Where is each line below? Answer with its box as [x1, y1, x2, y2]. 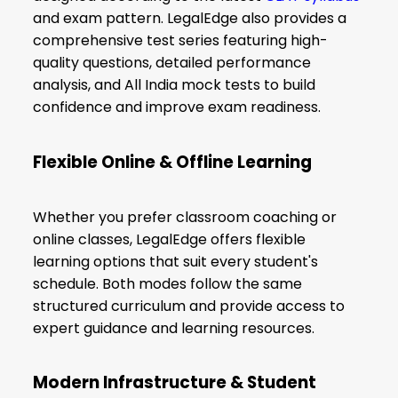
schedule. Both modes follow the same [33, 273, 303, 294]
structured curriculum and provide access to [33, 295, 346, 316]
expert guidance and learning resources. [33, 317, 315, 338]
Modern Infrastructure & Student [33, 370, 317, 395]
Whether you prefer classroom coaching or [33, 206, 338, 227]
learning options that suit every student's [33, 251, 319, 272]
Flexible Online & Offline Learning [33, 149, 313, 174]
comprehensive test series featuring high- [33, 30, 329, 52]
